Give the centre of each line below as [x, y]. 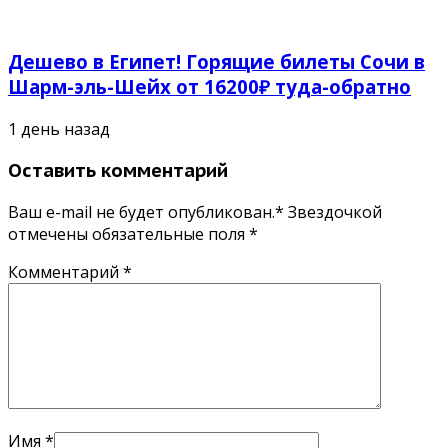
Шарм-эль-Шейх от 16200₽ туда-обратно [209, 86]
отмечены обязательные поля [128, 234]
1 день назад [59, 128]
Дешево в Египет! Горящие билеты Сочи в [216, 61]
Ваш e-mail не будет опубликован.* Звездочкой [195, 212]
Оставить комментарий [118, 170]
